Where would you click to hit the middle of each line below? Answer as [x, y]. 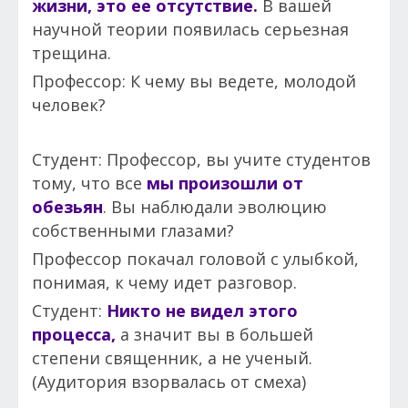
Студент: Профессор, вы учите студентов [201, 159]
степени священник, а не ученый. [172, 357]
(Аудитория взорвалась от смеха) [169, 381]
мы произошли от [225, 183]
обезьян [67, 206]
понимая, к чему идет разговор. [164, 282]
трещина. [71, 52]
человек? [69, 104]
